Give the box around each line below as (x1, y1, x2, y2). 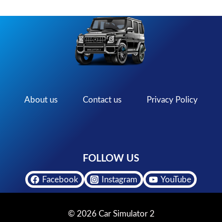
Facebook (42, 175, 79, 184)
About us (24, 96, 58, 105)
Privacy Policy (146, 96, 198, 105)
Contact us (82, 96, 121, 105)
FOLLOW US (83, 154, 139, 164)
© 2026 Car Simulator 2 (67, 210, 155, 219)
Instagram (102, 175, 137, 184)
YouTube (160, 175, 191, 184)
